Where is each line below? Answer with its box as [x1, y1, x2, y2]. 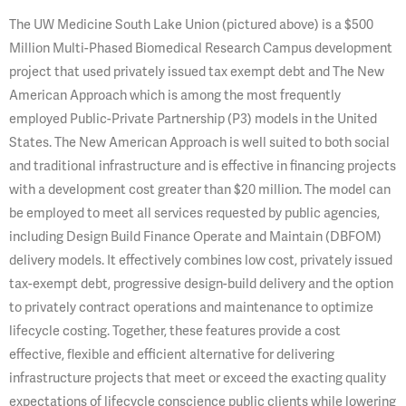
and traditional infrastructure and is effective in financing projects [9, 157, 396, 175]
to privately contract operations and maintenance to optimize [9, 298, 373, 316]
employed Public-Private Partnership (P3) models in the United [9, 110, 377, 128]
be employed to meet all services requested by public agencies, [9, 204, 380, 222]
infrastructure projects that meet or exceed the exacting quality [9, 369, 386, 387]
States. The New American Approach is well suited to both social [9, 133, 390, 151]
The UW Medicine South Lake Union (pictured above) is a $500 [9, 15, 373, 34]
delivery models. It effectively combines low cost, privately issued [9, 251, 392, 269]
